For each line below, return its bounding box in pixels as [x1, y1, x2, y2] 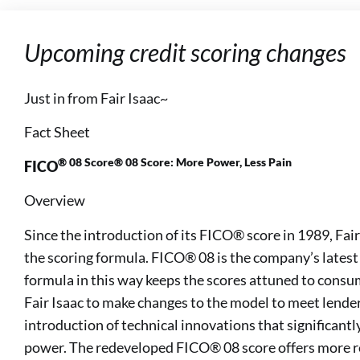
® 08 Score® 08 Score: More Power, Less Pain [58, 156, 292, 170]
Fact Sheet [24, 123, 90, 141]
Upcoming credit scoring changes [24, 38, 346, 67]
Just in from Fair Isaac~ [24, 89, 168, 107]
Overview [24, 191, 85, 210]
